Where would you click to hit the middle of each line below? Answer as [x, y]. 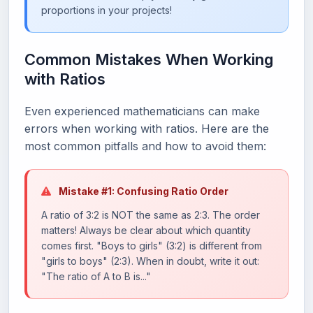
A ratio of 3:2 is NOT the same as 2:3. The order [151, 214]
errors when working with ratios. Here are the [147, 128]
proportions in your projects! [107, 10]
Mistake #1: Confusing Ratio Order [143, 191]
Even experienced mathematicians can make [142, 111]
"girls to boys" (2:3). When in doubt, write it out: [150, 261]
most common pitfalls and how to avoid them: [145, 146]
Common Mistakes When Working [149, 59]
